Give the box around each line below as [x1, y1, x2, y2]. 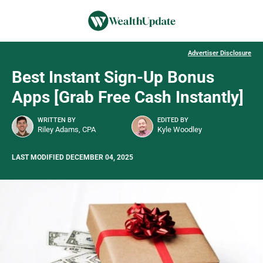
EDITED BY [157, 116, 188, 124]
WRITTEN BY [38, 116, 76, 124]
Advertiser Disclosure [188, 49, 251, 58]
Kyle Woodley [157, 125, 202, 134]
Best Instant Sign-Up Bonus [12, 68, 214, 87]
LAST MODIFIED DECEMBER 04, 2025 [12, 153, 133, 162]
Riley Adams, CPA [38, 125, 96, 134]
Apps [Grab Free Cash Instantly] [12, 87, 244, 107]
